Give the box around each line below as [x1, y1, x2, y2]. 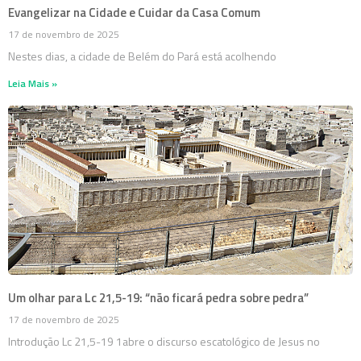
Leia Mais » [8, 76, 57, 92]
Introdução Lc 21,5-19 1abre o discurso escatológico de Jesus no [8, 333, 320, 351]
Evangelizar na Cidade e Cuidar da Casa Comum [8, 3, 260, 23]
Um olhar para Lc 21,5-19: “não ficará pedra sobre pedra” [8, 288, 309, 308]
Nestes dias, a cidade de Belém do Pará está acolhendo [8, 48, 276, 65]
